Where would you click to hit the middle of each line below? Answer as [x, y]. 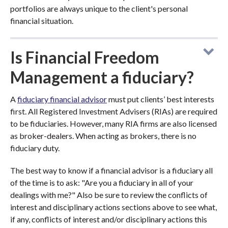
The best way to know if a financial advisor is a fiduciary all [111, 170]
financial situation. [42, 21]
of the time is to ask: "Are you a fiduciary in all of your [102, 182]
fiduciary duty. [35, 148]
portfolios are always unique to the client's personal [99, 8]
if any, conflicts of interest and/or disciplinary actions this [109, 219]
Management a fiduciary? [102, 77]
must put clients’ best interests [161, 99]
